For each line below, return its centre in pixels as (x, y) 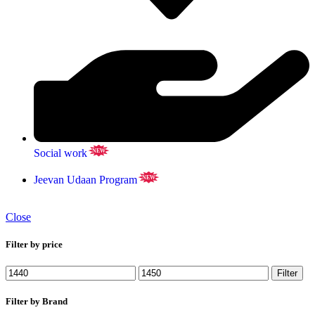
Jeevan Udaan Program (85, 179)
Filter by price (34, 244)
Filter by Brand (37, 302)
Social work (60, 153)
